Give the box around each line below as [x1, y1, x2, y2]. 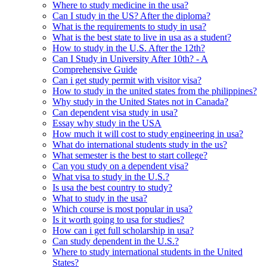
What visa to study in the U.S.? [52, 171, 169, 182]
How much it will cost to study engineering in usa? [52, 128, 243, 139]
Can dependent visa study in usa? [52, 107, 178, 117]
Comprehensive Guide [52, 64, 137, 74]
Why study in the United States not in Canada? [52, 96, 228, 107]
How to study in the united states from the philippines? [52, 85, 257, 96]
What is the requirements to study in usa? [52, 21, 206, 32]
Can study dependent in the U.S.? [52, 235, 179, 246]
